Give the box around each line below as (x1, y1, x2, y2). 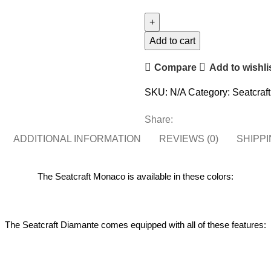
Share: (145, 114, 173, 125)
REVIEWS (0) (158, 134, 218, 144)
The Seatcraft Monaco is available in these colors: (38, 171, 233, 181)
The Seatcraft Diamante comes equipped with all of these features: (5, 220, 266, 230)
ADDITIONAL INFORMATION (13, 134, 141, 144)
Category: (188, 87, 230, 97)
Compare (154, 62, 197, 73)
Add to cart (149, 36, 195, 46)
